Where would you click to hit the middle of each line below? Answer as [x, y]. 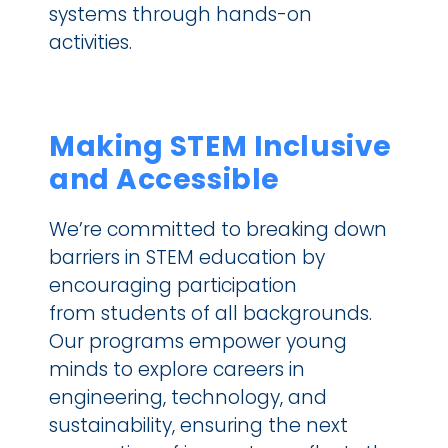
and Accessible [164, 179]
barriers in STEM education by [187, 257]
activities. [90, 42]
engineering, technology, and [188, 397]
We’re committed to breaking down [218, 229]
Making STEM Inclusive [220, 146]
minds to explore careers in [177, 369]
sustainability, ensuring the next [198, 425]
